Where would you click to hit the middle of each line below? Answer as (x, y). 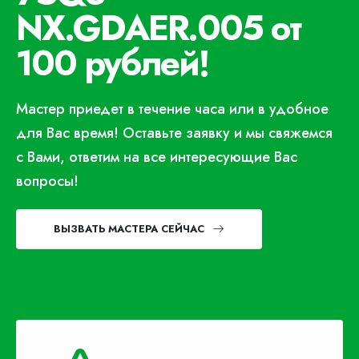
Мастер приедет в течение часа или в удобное (172, 109)
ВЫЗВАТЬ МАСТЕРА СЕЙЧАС (129, 229)
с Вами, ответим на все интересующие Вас (157, 157)
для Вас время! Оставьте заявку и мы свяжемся (174, 133)
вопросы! (47, 181)
